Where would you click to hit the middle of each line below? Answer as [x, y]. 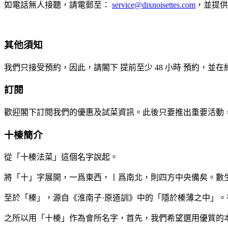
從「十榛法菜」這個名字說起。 [61, 157]
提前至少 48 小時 [151, 67]
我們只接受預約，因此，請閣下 [62, 67]
